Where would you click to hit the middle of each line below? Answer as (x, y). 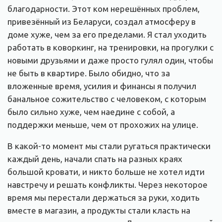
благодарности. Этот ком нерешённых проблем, (104, 9)
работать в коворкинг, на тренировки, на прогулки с (111, 48)
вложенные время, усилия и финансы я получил (102, 86)
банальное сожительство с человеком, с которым (107, 99)
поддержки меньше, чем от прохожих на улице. (103, 125)
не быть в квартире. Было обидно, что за (89, 73)
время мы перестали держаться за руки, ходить (104, 198)
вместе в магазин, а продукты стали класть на (99, 211)
